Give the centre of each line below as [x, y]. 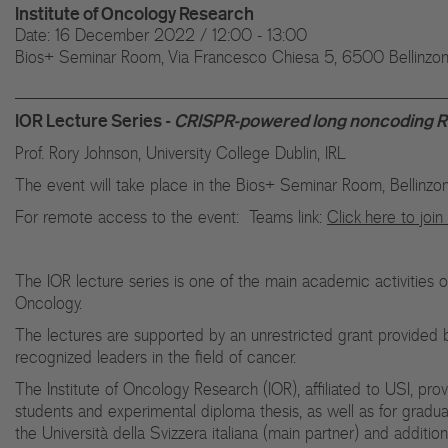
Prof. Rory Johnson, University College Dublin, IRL [180, 153]
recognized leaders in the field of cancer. [155, 357]
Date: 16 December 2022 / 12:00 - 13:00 [161, 35]
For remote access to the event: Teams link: [171, 217]
